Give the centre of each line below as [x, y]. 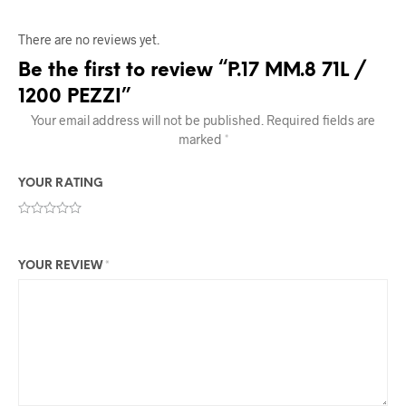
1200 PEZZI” [74, 97]
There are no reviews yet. [89, 39]
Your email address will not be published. [147, 120]
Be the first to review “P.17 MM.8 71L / [192, 70]
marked [201, 139]
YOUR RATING [61, 183]
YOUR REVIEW [62, 266]
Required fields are [321, 120]
